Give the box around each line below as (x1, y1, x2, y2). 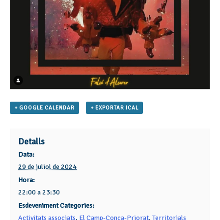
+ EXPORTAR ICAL (90, 105, 138, 111)
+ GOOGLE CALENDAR (14, 105, 75, 111)
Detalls (18, 136, 45, 147)
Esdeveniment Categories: (18, 201, 95, 210)
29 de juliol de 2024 (18, 162, 77, 171)
